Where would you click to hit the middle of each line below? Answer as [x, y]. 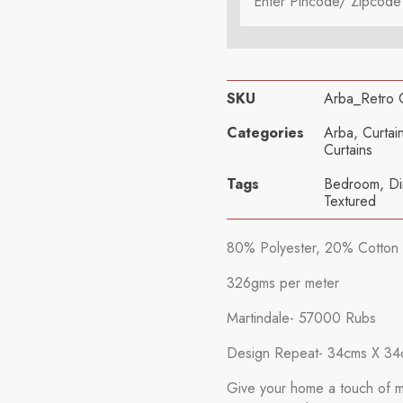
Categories [265, 132]
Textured [349, 201]
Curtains [348, 149]
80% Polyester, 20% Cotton [312, 247]
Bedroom [351, 184]
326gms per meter [282, 282]
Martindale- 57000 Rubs [301, 318]
